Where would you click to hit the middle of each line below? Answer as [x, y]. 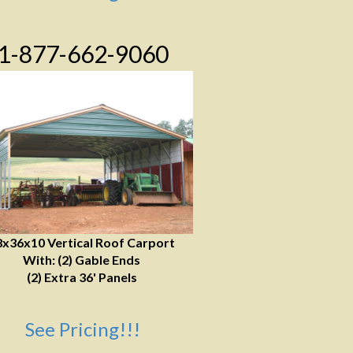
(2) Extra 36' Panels [82, 277]
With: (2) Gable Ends [82, 260]
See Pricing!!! [83, 329]
